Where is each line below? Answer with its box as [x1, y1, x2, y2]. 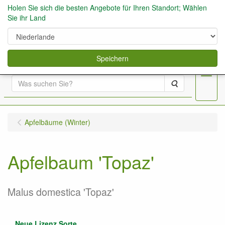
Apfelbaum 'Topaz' [8, 149, 154, 174]
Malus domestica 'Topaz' [8, 185, 114, 199]
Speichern [96, 53, 129, 63]
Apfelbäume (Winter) [25, 117, 90, 127]
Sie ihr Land [8, 13, 46, 23]
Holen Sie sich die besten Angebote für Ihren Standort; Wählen [8, 3, 207, 13]
